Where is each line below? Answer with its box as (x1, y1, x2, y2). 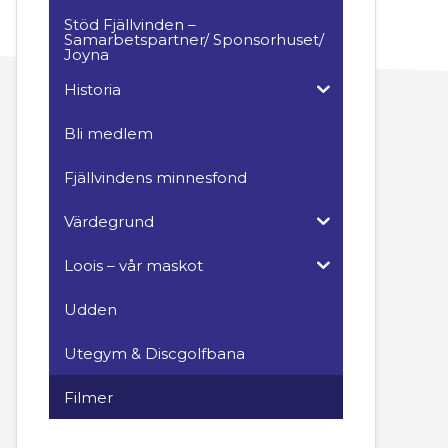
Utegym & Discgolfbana (64, 343, 245, 363)
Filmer (64, 387, 113, 407)
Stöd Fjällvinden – (64, 15, 196, 34)
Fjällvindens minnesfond (64, 167, 247, 187)
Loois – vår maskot (64, 255, 203, 275)
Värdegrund (64, 211, 154, 231)
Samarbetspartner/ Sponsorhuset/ (64, 30, 324, 49)
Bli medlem (64, 123, 153, 143)
